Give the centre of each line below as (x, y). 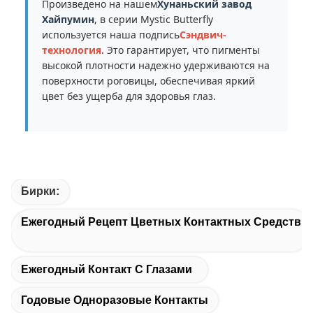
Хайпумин (68, 19)
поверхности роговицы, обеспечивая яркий (148, 81)
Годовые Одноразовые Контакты (115, 300)
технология (72, 50)
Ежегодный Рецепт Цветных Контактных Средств (161, 222)
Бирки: (40, 191)
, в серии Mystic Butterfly (154, 19)
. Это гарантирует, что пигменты (181, 50)
